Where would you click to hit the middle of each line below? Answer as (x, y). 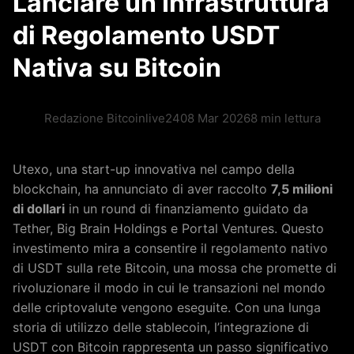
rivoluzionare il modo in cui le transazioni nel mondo (169, 288)
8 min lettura (286, 118)
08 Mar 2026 (215, 118)
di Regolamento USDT (146, 35)
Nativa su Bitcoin (117, 68)
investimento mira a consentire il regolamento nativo (170, 248)
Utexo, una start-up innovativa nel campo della (154, 169)
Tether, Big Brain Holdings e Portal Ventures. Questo (168, 228)
